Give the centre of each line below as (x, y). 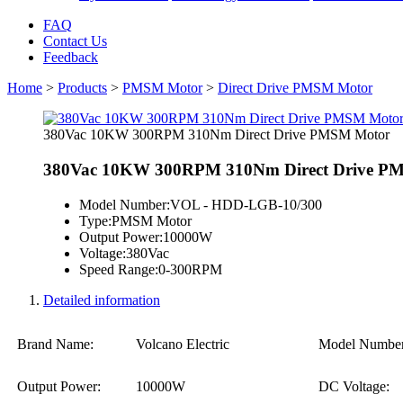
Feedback (71, 58)
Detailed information (102, 300)
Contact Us (75, 41)
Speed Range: (119, 269)
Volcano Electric (183, 344)
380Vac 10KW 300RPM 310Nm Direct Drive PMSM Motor (216, 135)
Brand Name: (56, 344)
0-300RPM (190, 269)
